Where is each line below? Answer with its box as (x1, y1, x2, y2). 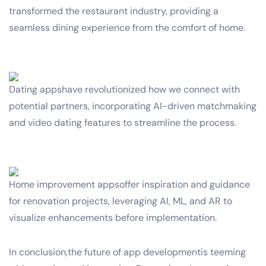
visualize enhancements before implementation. (9, 211, 217, 224)
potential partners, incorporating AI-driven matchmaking (9, 99, 256, 112)
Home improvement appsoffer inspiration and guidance (9, 178, 250, 191)
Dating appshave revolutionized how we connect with (9, 83, 240, 96)
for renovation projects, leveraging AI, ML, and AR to (9, 194, 232, 207)
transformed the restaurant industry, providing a (9, 4, 218, 17)
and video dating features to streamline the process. (9, 116, 236, 129)
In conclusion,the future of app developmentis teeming (9, 245, 246, 258)
